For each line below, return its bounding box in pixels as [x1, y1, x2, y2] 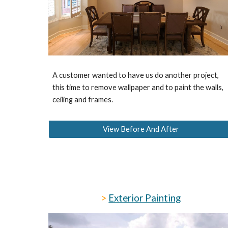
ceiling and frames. [52, 95, 113, 104]
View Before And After [103, 125, 180, 134]
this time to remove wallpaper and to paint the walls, [52, 83, 223, 92]
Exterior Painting [108, 192, 181, 204]
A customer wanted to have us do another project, [52, 71, 219, 80]
